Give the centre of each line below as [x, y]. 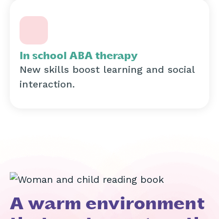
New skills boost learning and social [107, 70]
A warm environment [107, 204]
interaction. [47, 84]
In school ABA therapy [79, 56]
